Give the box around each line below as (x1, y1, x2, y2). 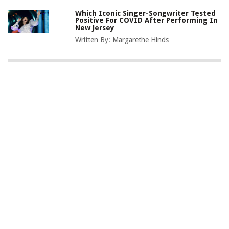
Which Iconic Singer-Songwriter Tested (75, 9, 216, 18)
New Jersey (75, 24, 115, 32)
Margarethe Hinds (112, 36, 169, 44)
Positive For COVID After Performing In (75, 16, 218, 25)
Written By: (75, 36, 113, 44)
